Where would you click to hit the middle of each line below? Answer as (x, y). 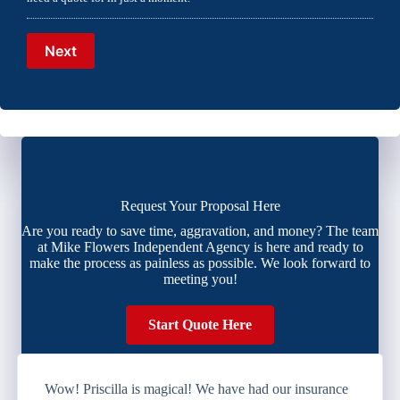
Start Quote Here (200, 324)
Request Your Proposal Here (200, 205)
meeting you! (200, 279)
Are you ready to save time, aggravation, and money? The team (200, 230)
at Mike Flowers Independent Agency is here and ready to (200, 246)
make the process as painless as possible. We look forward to (200, 262)
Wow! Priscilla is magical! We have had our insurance (196, 388)
